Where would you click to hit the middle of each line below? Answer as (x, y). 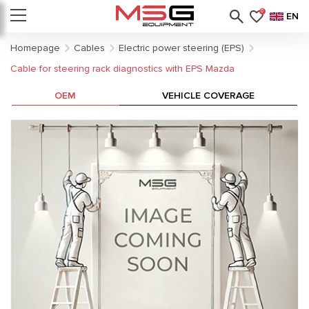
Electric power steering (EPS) (181, 48)
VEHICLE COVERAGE (208, 96)
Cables (89, 48)
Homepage (35, 48)
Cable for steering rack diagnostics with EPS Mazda (122, 69)
